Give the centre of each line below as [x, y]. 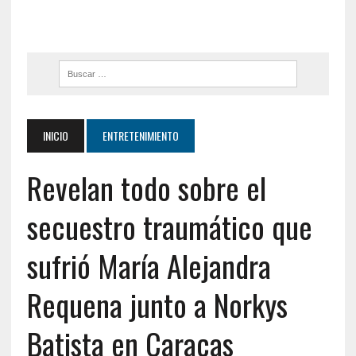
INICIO [55, 135]
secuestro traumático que [169, 226]
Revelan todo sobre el [146, 188]
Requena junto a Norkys [157, 304]
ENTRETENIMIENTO [140, 135]
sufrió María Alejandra [149, 265]
